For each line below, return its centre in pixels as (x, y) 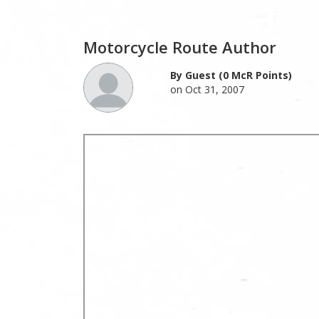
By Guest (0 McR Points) (231, 75)
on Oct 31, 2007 (207, 89)
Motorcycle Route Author (180, 47)
